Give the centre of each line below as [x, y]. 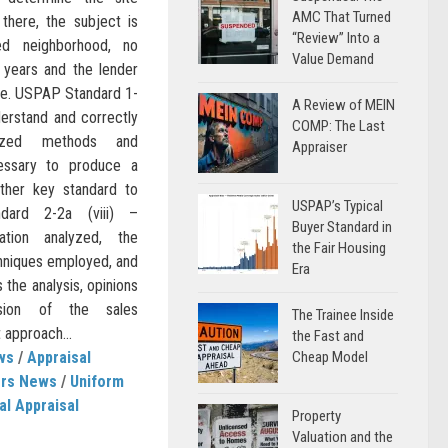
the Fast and [328, 336]
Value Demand [333, 59]
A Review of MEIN [343, 105]
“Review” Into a [336, 38]
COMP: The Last [338, 126]
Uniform [97, 381]
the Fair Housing [339, 248]
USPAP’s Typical [337, 206]
